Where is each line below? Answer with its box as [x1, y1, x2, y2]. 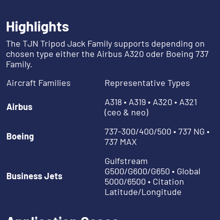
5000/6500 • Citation [105, 176, 184, 187]
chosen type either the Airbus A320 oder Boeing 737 [6, 48, 209, 59]
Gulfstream [105, 155, 148, 166]
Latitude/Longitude [105, 186, 182, 197]
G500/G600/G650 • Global [105, 165, 200, 177]
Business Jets [6, 170, 62, 182]
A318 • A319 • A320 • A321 [105, 96, 197, 108]
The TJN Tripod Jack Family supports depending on [6, 38, 205, 49]
